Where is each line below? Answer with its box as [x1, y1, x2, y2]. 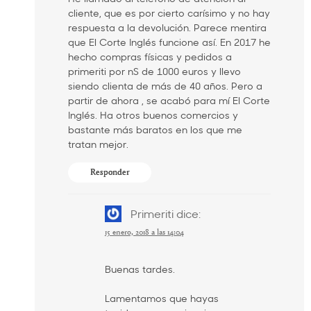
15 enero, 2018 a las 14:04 [104, 228, 184, 237]
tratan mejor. [68, 137, 128, 151]
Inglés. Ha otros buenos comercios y [68, 108, 238, 121]
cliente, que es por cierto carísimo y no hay [68, 6, 270, 19]
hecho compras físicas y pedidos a [68, 49, 232, 63]
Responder [90, 167, 130, 177]
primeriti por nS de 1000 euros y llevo [68, 64, 241, 78]
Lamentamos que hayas [104, 292, 219, 305]
